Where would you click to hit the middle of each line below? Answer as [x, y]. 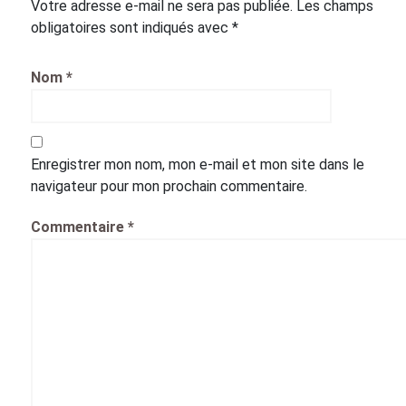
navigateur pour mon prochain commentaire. [169, 186]
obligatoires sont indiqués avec [131, 28]
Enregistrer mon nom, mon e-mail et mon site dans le [198, 164]
